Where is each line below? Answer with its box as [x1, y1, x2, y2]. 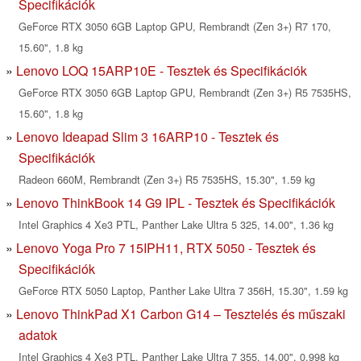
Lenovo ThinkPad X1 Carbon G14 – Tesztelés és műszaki [16, 305, 346, 324]
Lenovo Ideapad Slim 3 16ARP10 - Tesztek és [16, 127, 279, 147]
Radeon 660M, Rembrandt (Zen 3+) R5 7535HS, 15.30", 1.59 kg [19, 172, 315, 188]
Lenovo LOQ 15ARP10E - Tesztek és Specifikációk [16, 61, 307, 81]
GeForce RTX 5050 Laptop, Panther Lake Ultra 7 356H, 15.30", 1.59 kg [19, 283, 348, 299]
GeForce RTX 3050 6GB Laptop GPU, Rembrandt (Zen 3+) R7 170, [19, 19, 331, 35]
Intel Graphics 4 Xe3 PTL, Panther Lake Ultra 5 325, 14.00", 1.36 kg [19, 217, 334, 233]
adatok [19, 326, 57, 345]
